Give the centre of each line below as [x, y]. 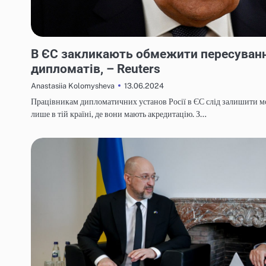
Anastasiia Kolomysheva [73, 86]
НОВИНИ [50, 42]
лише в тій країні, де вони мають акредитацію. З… [119, 114]
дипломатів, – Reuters [96, 69]
